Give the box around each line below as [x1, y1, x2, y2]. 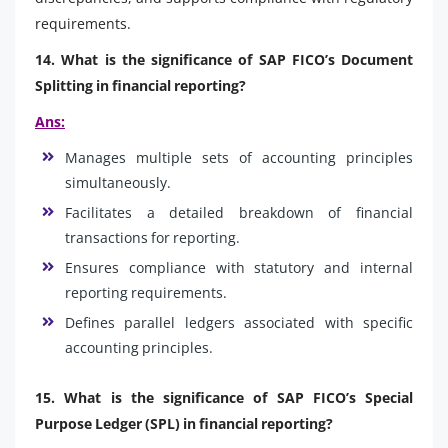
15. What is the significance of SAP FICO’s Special [35, 387, 413, 407]
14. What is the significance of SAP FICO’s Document [35, 49, 413, 69]
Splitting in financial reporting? [35, 75, 246, 95]
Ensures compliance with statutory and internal [65, 257, 413, 277]
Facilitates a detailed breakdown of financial [65, 202, 413, 222]
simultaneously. [65, 172, 171, 192]
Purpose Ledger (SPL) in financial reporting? [35, 413, 333, 433]
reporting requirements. [65, 282, 227, 302]
